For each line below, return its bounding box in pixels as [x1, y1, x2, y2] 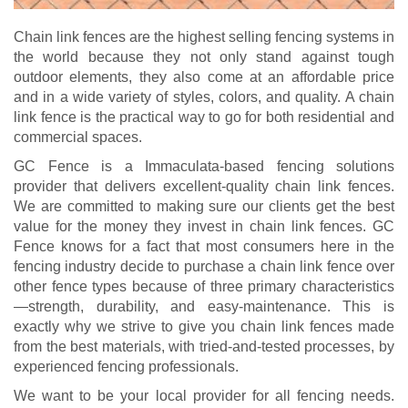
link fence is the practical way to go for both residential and [14, 109, 394, 126]
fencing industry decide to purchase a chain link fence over [14, 259, 394, 275]
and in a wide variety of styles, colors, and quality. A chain [14, 89, 394, 106]
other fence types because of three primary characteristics [14, 279, 394, 295]
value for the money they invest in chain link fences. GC [14, 219, 394, 235]
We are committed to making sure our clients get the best [14, 199, 394, 215]
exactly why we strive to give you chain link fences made [14, 319, 394, 335]
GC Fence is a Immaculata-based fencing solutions [14, 158, 394, 175]
